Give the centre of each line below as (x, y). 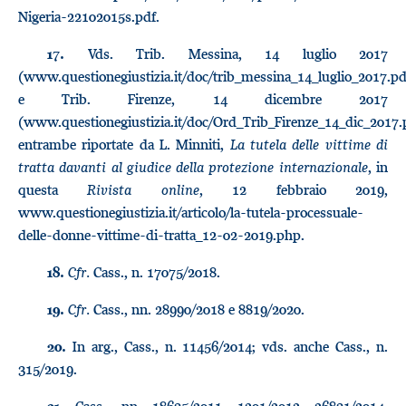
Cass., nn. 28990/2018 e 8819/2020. (197, 309)
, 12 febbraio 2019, (294, 189)
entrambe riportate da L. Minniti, (124, 144)
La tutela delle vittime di (309, 144)
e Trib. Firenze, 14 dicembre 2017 (203, 99)
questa (38, 189)
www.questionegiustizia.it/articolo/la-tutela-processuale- (191, 212)
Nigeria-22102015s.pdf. (91, 16)
